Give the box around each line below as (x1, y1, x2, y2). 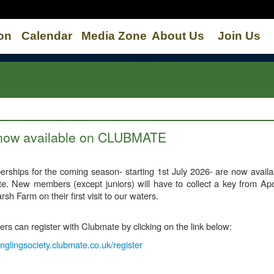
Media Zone (81, 29, 147, 42)
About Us (152, 29, 204, 42)
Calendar (21, 29, 72, 42)
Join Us (218, 29, 261, 42)
